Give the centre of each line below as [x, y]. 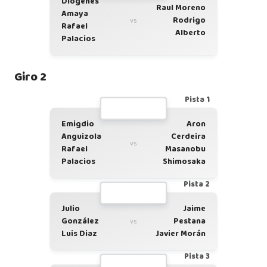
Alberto [190, 32]
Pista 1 [197, 100]
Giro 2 [30, 77]
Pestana [190, 221]
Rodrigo [189, 20]
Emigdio [78, 124]
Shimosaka [184, 162]
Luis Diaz [79, 234]
